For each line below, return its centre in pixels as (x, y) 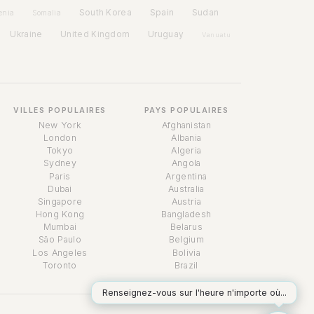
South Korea (105, 13)
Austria (186, 201)
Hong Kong (60, 214)
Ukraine (26, 34)
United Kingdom (95, 34)
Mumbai (60, 227)
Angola (186, 163)
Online (85, 216)
